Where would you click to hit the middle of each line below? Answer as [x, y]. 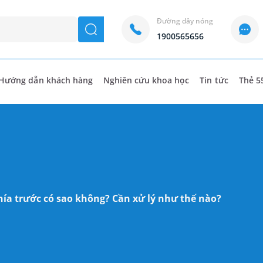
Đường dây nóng [185, 21]
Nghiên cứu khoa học [146, 80]
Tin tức [214, 80]
